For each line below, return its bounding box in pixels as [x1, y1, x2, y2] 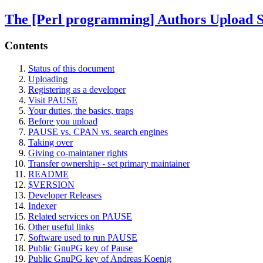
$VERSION [28, 179, 75, 190]
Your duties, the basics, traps [28, 105, 133, 116]
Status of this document [28, 63, 114, 73]
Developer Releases [28, 190, 102, 200]
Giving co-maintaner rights [28, 147, 127, 158]
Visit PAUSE [28, 95, 77, 105]
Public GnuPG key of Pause [28, 242, 133, 253]
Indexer [28, 200, 56, 211]
